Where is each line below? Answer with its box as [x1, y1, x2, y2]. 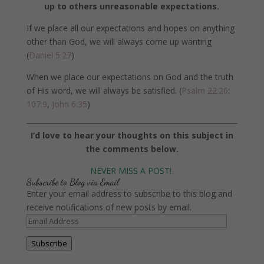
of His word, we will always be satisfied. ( [26, 84, 181, 96]
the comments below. [85, 143, 179, 154]
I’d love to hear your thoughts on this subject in [30, 129, 233, 141]
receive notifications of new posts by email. [26, 201, 192, 213]
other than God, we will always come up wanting [26, 35, 212, 47]
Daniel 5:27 [28, 49, 71, 61]
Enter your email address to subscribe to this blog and [26, 187, 232, 199]
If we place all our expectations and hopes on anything [26, 22, 235, 34]
